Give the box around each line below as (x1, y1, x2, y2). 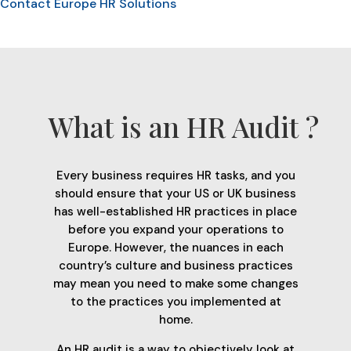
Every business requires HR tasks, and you (56, 168, 295, 184)
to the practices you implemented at (70, 294, 281, 310)
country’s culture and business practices (58, 258, 293, 274)
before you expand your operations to (67, 222, 284, 238)
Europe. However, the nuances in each (67, 240, 284, 256)
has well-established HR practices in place (54, 204, 297, 220)
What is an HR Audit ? (48, 108, 319, 146)
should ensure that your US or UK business (55, 186, 296, 202)
